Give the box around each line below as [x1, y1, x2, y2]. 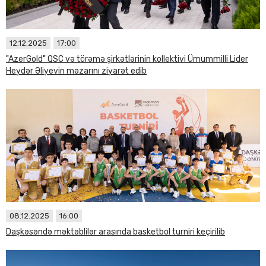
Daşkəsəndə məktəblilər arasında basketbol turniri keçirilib [6, 227, 225, 237]
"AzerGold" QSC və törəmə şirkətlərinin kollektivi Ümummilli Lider [6, 54, 248, 64]
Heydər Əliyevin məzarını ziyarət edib [6, 66, 147, 76]
